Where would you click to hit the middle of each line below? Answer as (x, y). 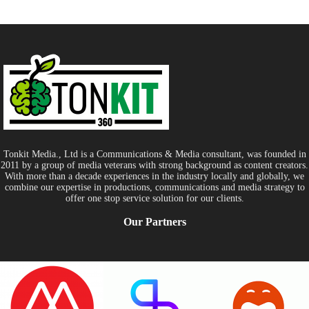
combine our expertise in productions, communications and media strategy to (154, 188)
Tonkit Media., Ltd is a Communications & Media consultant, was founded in (154, 154)
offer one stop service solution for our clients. (154, 199)
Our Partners (154, 222)
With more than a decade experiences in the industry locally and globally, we (154, 177)
